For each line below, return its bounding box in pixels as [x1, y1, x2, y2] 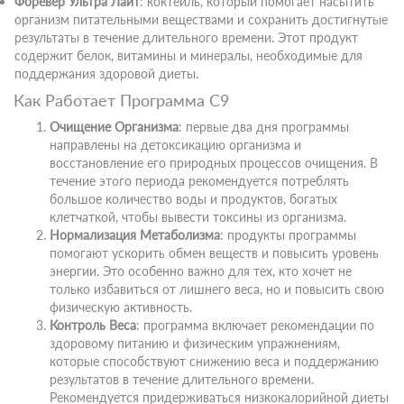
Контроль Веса [50, 317, 136, 333]
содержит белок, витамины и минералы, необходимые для [14, 48, 363, 63]
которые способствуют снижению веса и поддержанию [50, 353, 379, 369]
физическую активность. [50, 299, 192, 315]
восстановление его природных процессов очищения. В [50, 155, 378, 170]
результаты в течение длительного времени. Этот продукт [14, 30, 358, 45]
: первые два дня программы [179, 119, 349, 134]
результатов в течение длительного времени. [50, 372, 314, 387]
